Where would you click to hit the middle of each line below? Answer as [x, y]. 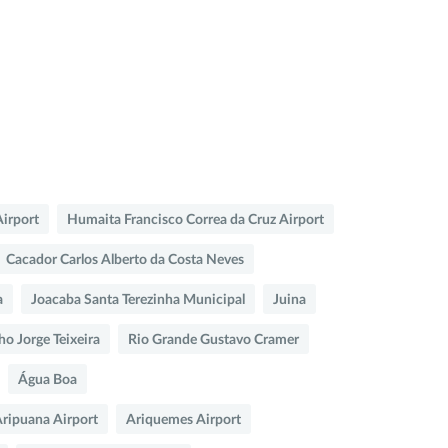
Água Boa [47, 379]
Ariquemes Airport [183, 419]
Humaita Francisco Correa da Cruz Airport [195, 219]
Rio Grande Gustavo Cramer [213, 339]
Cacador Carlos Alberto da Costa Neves [125, 259]
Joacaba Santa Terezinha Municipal [138, 299]
